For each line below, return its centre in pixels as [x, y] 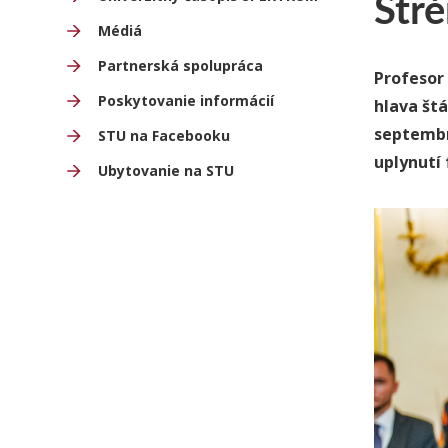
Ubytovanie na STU [166, 170]
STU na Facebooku [164, 135]
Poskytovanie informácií [186, 100]
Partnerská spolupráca [180, 65]
